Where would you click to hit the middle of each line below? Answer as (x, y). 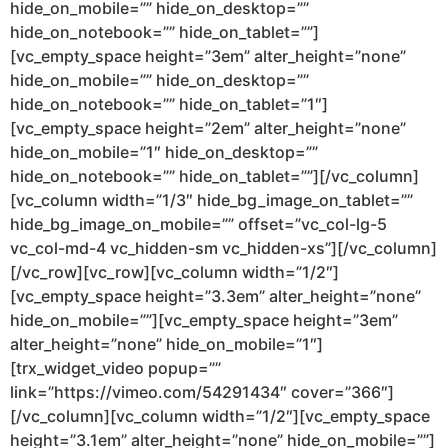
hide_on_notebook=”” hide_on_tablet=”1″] (169, 104)
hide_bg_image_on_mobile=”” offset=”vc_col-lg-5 (198, 224)
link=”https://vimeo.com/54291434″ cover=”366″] (202, 392)
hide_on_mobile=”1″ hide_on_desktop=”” (164, 152)
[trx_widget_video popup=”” (115, 368)
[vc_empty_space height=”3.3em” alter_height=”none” (215, 296)
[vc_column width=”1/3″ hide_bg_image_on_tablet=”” (211, 200)
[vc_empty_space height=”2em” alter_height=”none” (208, 128)
